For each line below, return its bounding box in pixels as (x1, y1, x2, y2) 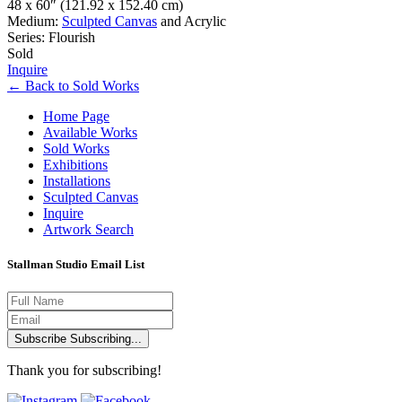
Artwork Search (43, 221, 134, 237)
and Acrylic (157, 13, 226, 29)
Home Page (43, 108, 109, 124)
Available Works (43, 124, 137, 140)
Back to (25, 77, 73, 93)
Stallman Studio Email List (7, 258, 144, 272)
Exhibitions (43, 156, 108, 172)
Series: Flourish (7, 29, 95, 45)
